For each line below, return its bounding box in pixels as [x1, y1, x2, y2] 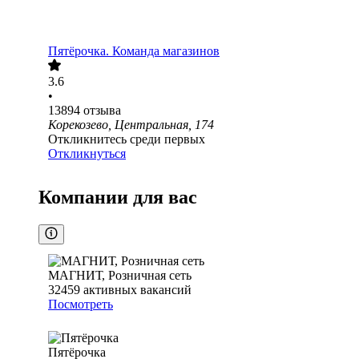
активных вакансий [83, 283, 192, 297]
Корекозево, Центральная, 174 [48, 118, 214, 132]
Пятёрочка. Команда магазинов [48, 44, 220, 58]
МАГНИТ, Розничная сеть [48, 268, 192, 283]
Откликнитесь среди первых [48, 132, 205, 147]
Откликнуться [48, 147, 126, 161]
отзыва [83, 103, 121, 118]
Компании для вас [38, 187, 197, 208]
